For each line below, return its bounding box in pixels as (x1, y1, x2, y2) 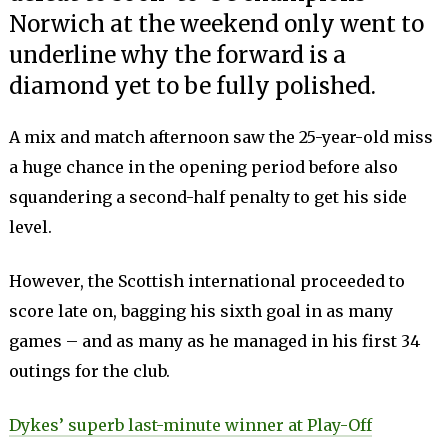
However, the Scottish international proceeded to (8, 271, 405, 291)
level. (8, 217, 56, 237)
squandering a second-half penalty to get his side (8, 187, 407, 207)
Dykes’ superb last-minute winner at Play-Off (8, 415, 372, 435)
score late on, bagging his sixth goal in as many (8, 301, 393, 321)
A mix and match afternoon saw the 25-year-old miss (8, 127, 433, 147)
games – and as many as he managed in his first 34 (8, 331, 420, 351)
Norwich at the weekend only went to (8, 10, 424, 38)
